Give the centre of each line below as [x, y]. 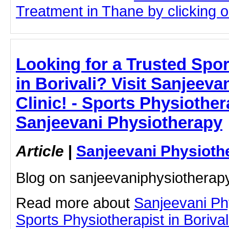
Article [40, 151]
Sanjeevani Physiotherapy [119, 122]
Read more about [75, 203]
